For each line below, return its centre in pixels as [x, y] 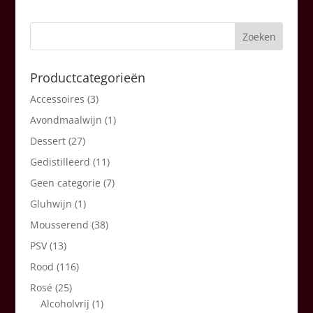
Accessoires [57, 99]
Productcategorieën [87, 78]
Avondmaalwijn [66, 120]
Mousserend [59, 225]
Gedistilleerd [60, 162]
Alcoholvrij [65, 304]
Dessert [48, 141]
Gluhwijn [51, 204]
